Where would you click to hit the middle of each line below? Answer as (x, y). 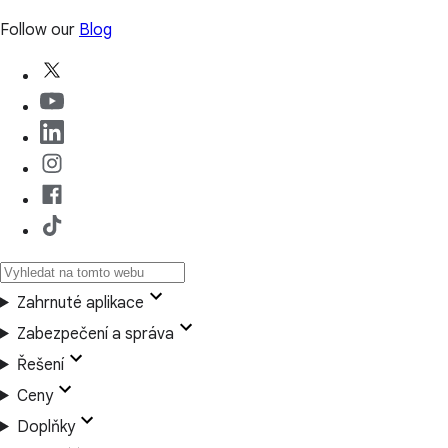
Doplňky (45, 426)
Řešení (40, 364)
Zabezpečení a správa (95, 333)
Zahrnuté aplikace (80, 302)
